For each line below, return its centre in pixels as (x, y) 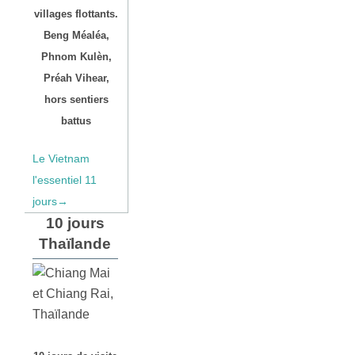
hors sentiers (76, 99)
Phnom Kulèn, (76, 56)
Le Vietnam (61, 158)
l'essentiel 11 (65, 179)
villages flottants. (76, 13)
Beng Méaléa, (76, 35)
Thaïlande (75, 243)
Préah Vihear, (76, 78)
